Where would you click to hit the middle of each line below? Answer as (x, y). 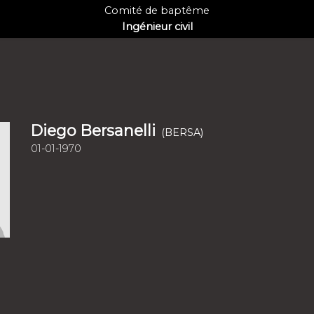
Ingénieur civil (157, 27)
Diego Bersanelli (94, 130)
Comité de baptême (157, 11)
